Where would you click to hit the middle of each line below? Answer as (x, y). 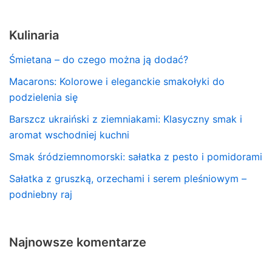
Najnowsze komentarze (78, 242)
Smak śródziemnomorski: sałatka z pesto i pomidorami (136, 156)
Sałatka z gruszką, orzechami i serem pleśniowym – (128, 178)
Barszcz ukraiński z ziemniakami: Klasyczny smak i (126, 119)
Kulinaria (34, 35)
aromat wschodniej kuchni (69, 134)
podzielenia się (43, 97)
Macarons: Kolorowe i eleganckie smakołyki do (117, 81)
